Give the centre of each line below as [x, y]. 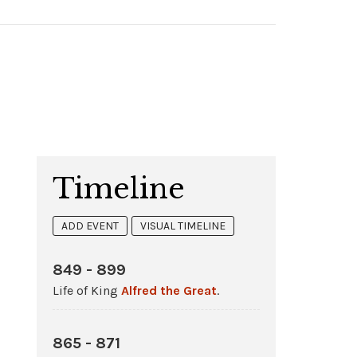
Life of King [87, 291]
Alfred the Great [169, 291]
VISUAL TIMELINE [183, 226]
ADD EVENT [90, 226]
